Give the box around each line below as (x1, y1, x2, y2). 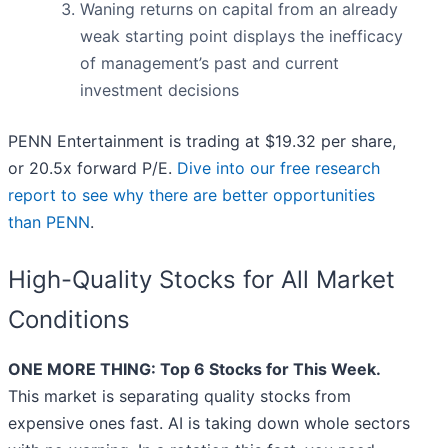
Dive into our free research (177, 158, 380, 179)
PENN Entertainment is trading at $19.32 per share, (8, 131, 396, 152)
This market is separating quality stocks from (8, 386, 351, 407)
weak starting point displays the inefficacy (80, 26, 403, 47)
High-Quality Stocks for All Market (8, 265, 395, 295)
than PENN (8, 212, 90, 233)
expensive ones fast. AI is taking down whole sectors (8, 413, 410, 434)
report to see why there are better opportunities (8, 185, 375, 206)
